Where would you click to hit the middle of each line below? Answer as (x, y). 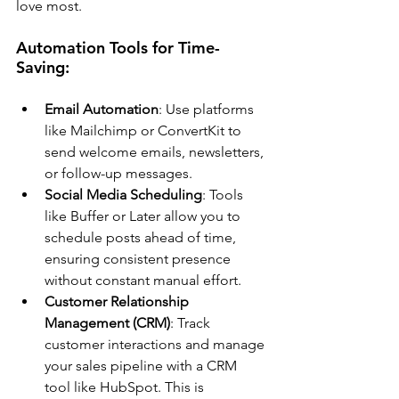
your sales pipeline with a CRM (142, 366)
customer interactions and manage (156, 345)
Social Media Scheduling (123, 195)
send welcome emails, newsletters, (156, 152)
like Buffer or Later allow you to (144, 216)
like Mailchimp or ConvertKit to (145, 131)
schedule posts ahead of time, (142, 238)
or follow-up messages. (118, 174)
